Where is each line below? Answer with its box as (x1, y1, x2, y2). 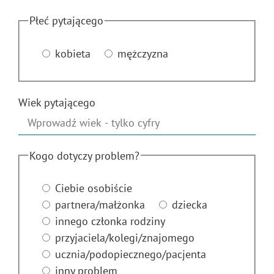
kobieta (54, 46, 91, 61)
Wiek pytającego (18, 95, 95, 109)
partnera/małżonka (54, 198, 145, 212)
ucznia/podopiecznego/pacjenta (54, 247, 206, 262)
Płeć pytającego (29, 13, 103, 28)
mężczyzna (117, 46, 168, 61)
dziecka (171, 198, 207, 212)
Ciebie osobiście (54, 181, 132, 196)
